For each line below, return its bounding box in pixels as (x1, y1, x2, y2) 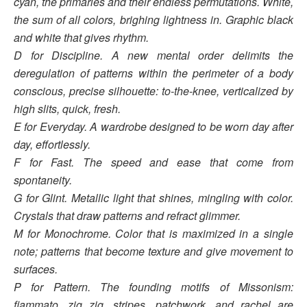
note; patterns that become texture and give (14, 243, 230, 259)
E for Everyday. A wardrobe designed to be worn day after (14, 118, 293, 134)
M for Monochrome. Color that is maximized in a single (14, 225, 293, 241)
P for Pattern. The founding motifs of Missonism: (14, 278, 293, 295)
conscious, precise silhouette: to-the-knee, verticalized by (14, 82, 293, 99)
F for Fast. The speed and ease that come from (14, 153, 293, 170)
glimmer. (199, 207, 241, 223)
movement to (230, 243, 293, 259)
